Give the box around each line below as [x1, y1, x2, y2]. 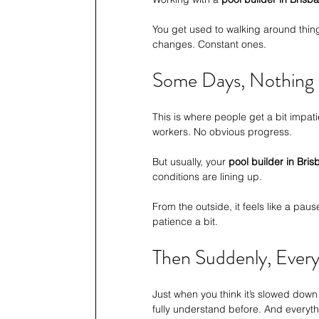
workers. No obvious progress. [152, 125, 292, 139]
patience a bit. [152, 215, 218, 229]
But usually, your [152, 155, 229, 169]
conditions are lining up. [152, 170, 262, 184]
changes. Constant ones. [152, 38, 266, 51]
